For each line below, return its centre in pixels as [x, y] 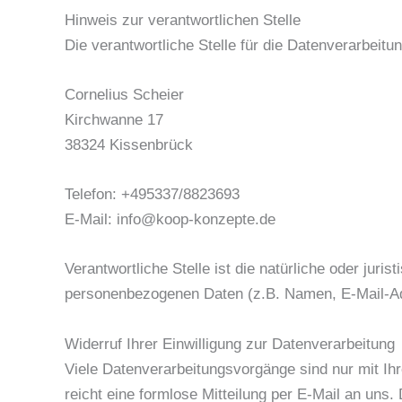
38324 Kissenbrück [129, 144]
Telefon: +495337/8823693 [152, 195]
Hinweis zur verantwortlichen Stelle [183, 20]
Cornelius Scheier [124, 94]
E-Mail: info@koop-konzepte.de [170, 220]
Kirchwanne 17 [114, 119]
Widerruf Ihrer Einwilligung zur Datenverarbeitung [230, 344]
